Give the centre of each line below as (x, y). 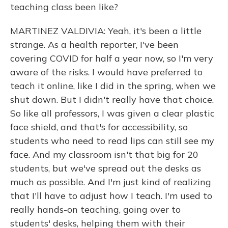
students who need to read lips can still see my (112, 141)
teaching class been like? (64, 7)
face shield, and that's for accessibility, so (99, 127)
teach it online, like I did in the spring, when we (113, 86)
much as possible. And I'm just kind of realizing (111, 182)
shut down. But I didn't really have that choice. (112, 99)
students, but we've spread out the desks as (106, 168)
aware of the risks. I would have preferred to (106, 72)
